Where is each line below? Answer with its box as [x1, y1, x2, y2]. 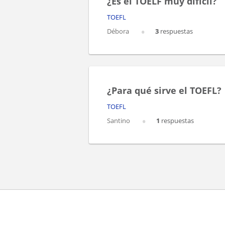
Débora [107, 27, 131, 36]
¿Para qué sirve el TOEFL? [107, 84, 221, 97]
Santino [107, 116, 132, 126]
